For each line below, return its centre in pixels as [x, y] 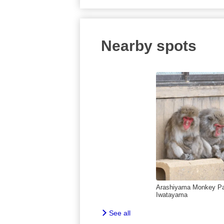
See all [120, 213]
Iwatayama [172, 195]
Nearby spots [149, 45]
